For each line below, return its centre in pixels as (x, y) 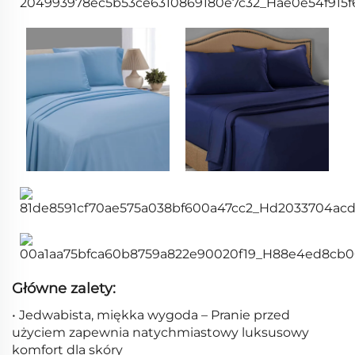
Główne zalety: (64, 288)
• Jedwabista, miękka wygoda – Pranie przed (151, 315)
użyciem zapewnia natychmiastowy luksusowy (160, 332)
